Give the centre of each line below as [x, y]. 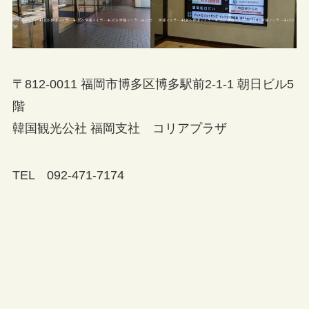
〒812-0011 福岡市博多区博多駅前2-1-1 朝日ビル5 [153, 84]
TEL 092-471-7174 [68, 175]
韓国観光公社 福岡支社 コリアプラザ [119, 129]
